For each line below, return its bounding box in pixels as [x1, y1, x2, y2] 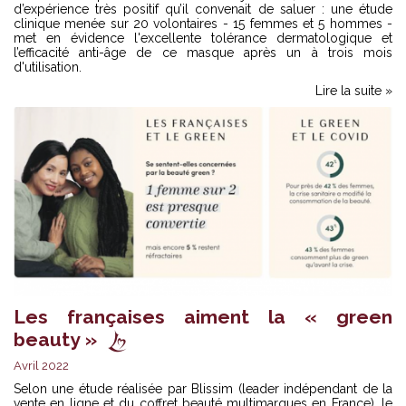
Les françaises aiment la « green [14, 304, 392, 328]
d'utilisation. [14, 59, 82, 74]
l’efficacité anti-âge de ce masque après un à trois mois [14, 44, 392, 60]
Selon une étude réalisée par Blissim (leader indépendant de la [14, 381, 392, 396]
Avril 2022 [14, 358, 69, 372]
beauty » [14, 327, 97, 351]
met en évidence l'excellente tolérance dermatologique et [14, 30, 392, 45]
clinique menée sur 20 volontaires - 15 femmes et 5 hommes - [14, 15, 392, 31]
